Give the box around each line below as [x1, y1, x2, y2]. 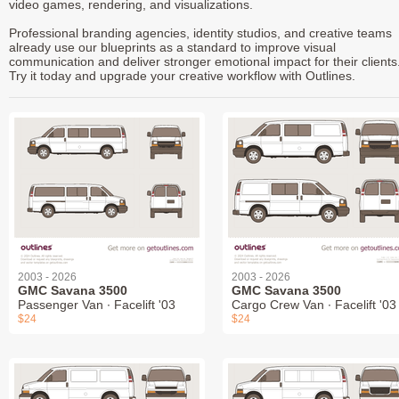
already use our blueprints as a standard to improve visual [9, 39, 336, 54]
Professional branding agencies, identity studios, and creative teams [9, 25, 392, 40]
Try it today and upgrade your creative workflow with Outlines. [9, 68, 355, 83]
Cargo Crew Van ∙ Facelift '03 [232, 297, 396, 312]
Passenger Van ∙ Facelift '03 [18, 297, 175, 312]
